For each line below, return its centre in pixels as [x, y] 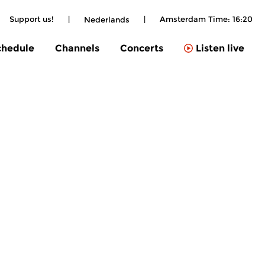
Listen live [220, 49]
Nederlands [107, 19]
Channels [77, 48]
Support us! [32, 19]
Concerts [142, 48]
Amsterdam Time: [196, 19]
